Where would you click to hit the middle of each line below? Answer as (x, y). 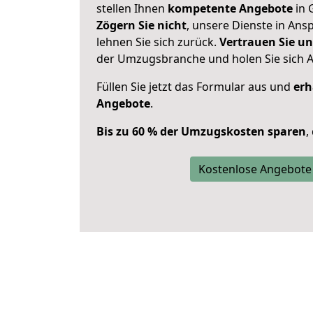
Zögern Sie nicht (141, 25)
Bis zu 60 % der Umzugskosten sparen (201, 131)
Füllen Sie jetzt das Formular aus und (195, 87)
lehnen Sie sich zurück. (158, 42)
